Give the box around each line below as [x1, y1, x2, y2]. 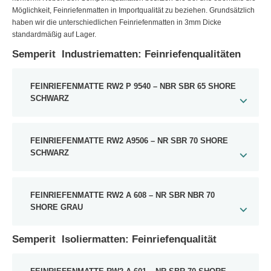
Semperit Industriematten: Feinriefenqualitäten [12, 48, 241, 60]
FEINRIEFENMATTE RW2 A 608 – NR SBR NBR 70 [30, 191, 215, 200]
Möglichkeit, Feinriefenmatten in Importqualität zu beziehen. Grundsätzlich [12, 5, 255, 15]
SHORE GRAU [30, 203, 83, 212]
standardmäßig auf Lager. [12, 30, 96, 39]
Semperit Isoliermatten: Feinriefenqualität [12, 233, 217, 245]
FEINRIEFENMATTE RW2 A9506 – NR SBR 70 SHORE [30, 136, 228, 145]
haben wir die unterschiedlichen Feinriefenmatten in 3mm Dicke [12, 18, 221, 27]
